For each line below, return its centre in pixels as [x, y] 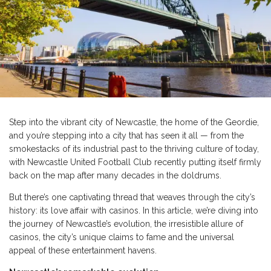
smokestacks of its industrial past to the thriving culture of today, [134, 149]
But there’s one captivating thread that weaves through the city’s [132, 198]
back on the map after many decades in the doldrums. [116, 176]
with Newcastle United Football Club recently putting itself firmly [135, 162]
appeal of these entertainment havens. [83, 251]
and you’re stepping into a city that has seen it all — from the [126, 136]
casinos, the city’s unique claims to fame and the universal [122, 237]
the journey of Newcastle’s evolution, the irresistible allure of [126, 224]
